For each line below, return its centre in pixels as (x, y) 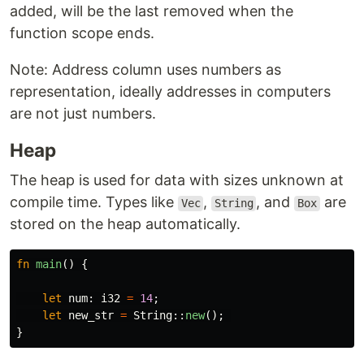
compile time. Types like (94, 202)
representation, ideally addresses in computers (170, 92)
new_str (91, 316)
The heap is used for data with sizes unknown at (177, 180)
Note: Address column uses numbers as (145, 70)
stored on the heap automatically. (125, 224)
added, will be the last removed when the (152, 11)
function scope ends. (82, 33)
